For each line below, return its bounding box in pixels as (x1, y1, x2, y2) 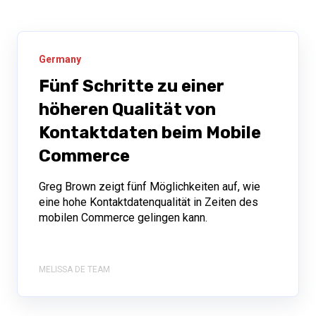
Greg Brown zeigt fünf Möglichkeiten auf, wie (39, 179, 260, 193)
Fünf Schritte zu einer (39, 75, 224, 96)
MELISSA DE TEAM (39, 265, 110, 275)
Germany (39, 53, 81, 65)
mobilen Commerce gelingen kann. (39, 210, 207, 224)
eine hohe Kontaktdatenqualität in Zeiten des (39, 195, 258, 209)
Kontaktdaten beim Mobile (39, 122, 261, 142)
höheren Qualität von (39, 99, 216, 119)
